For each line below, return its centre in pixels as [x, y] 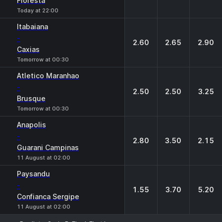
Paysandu [33, 174]
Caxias [28, 49]
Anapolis [31, 125]
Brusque [31, 98]
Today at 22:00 [38, 10]
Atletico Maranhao [48, 76]
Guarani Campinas [48, 147]
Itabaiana [32, 27]
